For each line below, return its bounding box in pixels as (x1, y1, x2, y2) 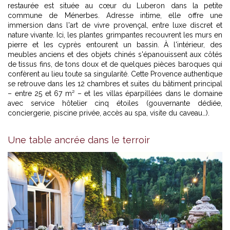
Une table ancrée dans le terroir (8, 134, 150, 145)
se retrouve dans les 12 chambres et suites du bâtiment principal (8, 79, 222, 88)
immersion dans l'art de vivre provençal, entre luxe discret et (8, 21, 222, 29)
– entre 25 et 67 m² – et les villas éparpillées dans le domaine (8, 89, 222, 98)
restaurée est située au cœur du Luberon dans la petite (8, 1, 222, 10)
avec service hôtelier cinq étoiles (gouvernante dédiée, (8, 99, 222, 107)
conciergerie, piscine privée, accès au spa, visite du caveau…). (8, 108, 209, 117)
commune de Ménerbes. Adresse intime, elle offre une (8, 11, 222, 20)
